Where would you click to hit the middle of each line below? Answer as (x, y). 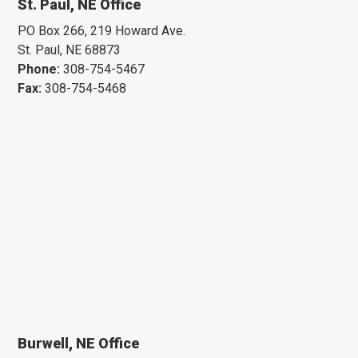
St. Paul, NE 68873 (70, 50)
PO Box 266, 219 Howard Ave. (102, 30)
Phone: (39, 69)
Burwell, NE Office (79, 343)
